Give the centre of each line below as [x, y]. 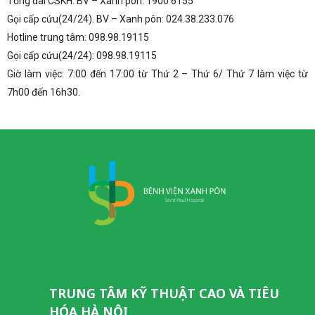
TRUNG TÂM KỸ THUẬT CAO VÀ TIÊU [164, 294]
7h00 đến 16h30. [44, 92]
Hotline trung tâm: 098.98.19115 [78, 37]
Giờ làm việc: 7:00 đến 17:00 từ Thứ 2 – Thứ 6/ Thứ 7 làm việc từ [157, 73]
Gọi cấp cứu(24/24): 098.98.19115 [82, 55]
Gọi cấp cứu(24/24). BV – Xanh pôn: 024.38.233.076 [121, 19]
